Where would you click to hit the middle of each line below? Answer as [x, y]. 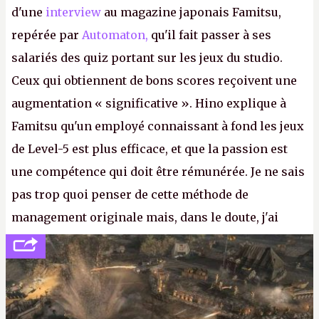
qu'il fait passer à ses [210, 35]
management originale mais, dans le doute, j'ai [145, 217]
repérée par [47, 35]
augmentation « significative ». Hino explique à [149, 103]
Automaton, [115, 35]
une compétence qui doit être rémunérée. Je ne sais [158, 172]
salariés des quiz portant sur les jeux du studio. [147, 58]
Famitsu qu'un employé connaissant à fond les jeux [158, 126]
